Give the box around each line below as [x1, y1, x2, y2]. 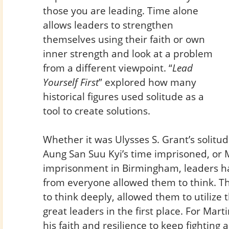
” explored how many [98, 75, 196, 89]
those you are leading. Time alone [42, 3, 198, 17]
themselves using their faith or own [42, 32, 205, 46]
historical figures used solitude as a [42, 89, 204, 103]
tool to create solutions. [42, 103, 150, 118]
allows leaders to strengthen [42, 17, 173, 32]
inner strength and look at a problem [42, 46, 213, 60]
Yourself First [42, 75, 99, 89]
